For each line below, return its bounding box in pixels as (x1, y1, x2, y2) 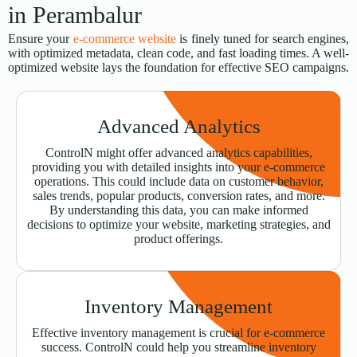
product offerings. (134, 232, 223, 246)
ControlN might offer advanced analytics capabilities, (45, 146, 312, 160)
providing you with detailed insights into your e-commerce (32, 160, 325, 175)
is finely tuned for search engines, (176, 32, 350, 46)
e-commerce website (73, 32, 177, 46)
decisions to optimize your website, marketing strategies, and (26, 218, 331, 232)
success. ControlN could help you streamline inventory (41, 340, 316, 355)
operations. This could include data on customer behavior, (33, 175, 324, 189)
